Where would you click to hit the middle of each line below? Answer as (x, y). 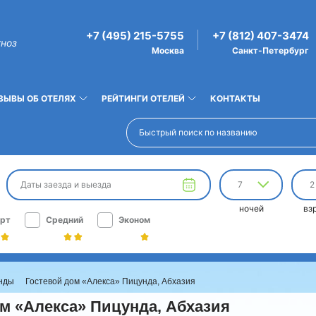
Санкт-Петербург (271, 50)
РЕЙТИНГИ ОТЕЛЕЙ (143, 98)
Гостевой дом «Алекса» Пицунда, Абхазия (110, 281)
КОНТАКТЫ (235, 98)
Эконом (134, 220)
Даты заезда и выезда (66, 184)
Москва (168, 50)
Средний (65, 220)
